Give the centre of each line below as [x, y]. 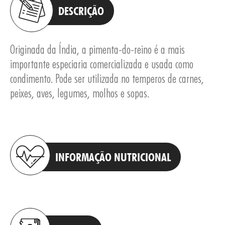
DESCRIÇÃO [81, 11]
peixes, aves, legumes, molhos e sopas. [80, 93]
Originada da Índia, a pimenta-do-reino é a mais [97, 49]
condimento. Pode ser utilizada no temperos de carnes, [107, 79]
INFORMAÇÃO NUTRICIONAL [113, 157]
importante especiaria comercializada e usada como [102, 64]
